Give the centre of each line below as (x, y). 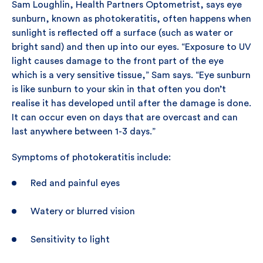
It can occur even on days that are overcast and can (125, 117)
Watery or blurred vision (83, 211)
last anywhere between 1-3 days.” (84, 131)
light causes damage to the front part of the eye (118, 61)
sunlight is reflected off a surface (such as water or (122, 33)
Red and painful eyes (75, 183)
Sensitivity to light (70, 240)
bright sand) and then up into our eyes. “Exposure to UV (131, 47)
